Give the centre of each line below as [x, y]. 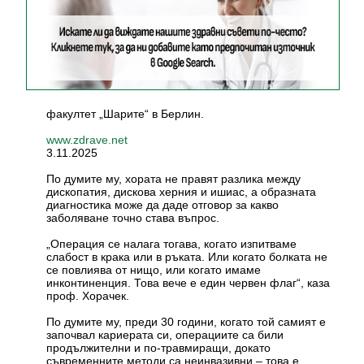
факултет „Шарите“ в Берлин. [126, 113]
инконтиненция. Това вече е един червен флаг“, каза [188, 282]
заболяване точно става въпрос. [133, 217]
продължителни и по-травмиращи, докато [159, 347]
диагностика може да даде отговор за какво [163, 204]
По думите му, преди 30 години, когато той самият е [186, 321]
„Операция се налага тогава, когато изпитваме [172, 243]
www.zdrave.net [87, 140]
